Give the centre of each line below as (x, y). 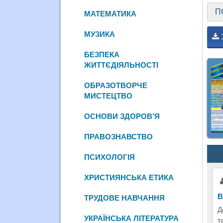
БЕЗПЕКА (102, 54)
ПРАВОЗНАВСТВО (119, 136)
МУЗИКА (100, 34)
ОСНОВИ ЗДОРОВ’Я (122, 116)
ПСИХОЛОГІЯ (110, 157)
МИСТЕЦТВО (109, 96)
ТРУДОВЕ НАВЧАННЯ (125, 198)
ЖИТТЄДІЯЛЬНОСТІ (121, 65)
